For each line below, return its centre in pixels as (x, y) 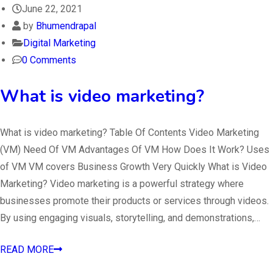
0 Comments (49, 60)
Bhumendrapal (66, 26)
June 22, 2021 (52, 9)
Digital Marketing (59, 43)
